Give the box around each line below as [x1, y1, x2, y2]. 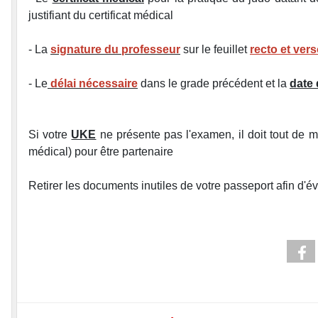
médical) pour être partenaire [28, 146, 173, 158]
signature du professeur [50, 43, 180, 56]
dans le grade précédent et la [138, 77, 290, 90]
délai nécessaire [48, 77, 138, 90]
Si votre [28, 128, 72, 141]
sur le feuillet [180, 43, 250, 56]
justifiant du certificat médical [28, 9, 173, 22]
